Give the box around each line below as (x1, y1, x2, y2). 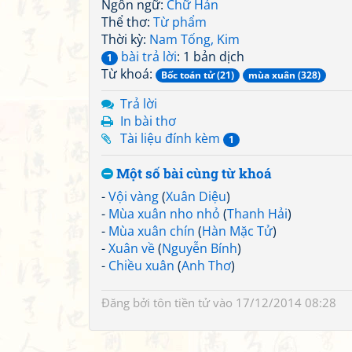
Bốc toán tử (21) (161, 68, 234, 82)
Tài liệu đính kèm (120, 130, 223, 147)
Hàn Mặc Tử (202, 222, 273, 240)
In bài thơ (120, 112, 176, 130)
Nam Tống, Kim (149, 31, 240, 48)
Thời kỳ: (101, 31, 149, 48)
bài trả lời (118, 48, 177, 65)
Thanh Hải (227, 205, 288, 222)
